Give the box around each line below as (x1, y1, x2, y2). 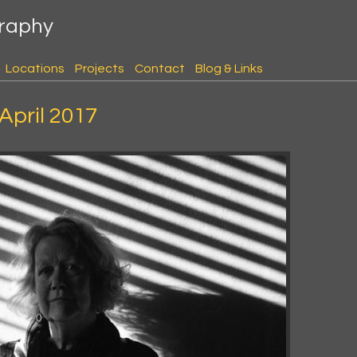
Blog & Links (195, 62, 263, 75)
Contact (135, 62, 185, 75)
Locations (6, 62, 65, 75)
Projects (75, 62, 124, 75)
